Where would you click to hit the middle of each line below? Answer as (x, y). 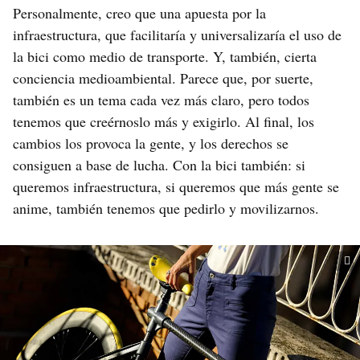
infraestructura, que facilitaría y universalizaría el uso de (177, 35)
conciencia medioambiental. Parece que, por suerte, (163, 78)
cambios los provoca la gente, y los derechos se (151, 143)
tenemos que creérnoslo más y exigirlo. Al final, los (164, 122)
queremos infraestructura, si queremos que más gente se (176, 187)
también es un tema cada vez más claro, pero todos (161, 100)
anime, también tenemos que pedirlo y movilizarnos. (166, 209)
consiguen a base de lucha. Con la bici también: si (159, 165)
